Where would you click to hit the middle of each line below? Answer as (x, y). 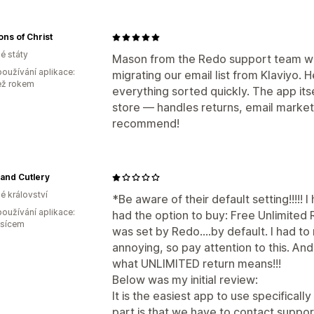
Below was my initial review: (185, 280)
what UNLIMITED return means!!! (197, 264)
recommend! (146, 123)
